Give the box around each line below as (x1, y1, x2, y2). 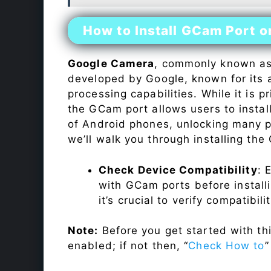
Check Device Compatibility (99, 163, 258, 176)
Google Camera (68, 57, 155, 70)
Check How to (188, 240, 265, 252)
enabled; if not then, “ (68, 240, 189, 252)
